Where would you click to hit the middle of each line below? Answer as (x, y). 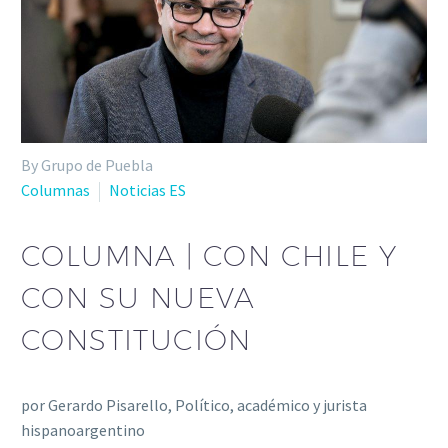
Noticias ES (147, 190)
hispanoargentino (83, 429)
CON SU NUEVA (138, 297)
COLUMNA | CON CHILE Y (209, 255)
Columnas (55, 190)
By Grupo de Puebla (87, 165)
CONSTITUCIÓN (136, 339)
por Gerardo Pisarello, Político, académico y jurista (194, 404)
